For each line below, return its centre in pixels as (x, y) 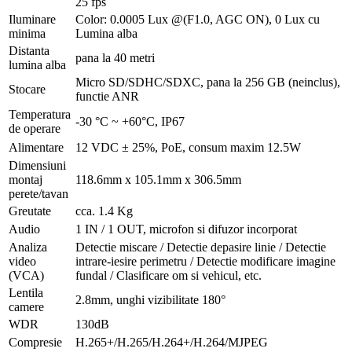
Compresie (35, 343)
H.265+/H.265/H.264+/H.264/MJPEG (172, 343)
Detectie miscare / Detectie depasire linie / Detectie (201, 247)
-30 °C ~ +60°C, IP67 (130, 122)
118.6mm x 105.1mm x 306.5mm (158, 180)
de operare (35, 129)
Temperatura (40, 115)
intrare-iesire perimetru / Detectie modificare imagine (205, 262)
